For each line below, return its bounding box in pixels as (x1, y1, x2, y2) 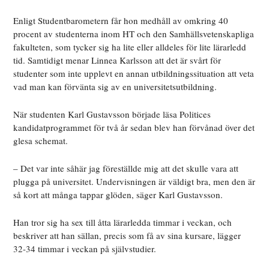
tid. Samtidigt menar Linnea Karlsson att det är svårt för (13, 54, 222, 67)
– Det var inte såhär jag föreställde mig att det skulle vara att (13, 162, 239, 175)
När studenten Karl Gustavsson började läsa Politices (13, 108, 211, 121)
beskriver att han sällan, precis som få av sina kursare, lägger (13, 229, 241, 242)
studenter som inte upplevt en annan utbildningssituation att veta (13, 67, 255, 80)
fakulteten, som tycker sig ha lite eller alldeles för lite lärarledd (13, 41, 247, 53)
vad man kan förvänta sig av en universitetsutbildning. (13, 80, 217, 93)
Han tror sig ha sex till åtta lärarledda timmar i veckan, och (13, 216, 232, 229)
